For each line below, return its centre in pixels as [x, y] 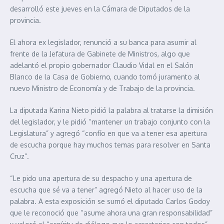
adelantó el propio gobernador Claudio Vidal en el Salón [102, 65]
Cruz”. [19, 156]
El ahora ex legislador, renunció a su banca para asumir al [103, 42]
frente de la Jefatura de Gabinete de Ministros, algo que [100, 54]
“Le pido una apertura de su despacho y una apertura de [101, 178]
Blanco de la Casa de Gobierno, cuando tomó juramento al [105, 77]
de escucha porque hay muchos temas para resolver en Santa [110, 145]
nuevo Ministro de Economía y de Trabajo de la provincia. [102, 88]
